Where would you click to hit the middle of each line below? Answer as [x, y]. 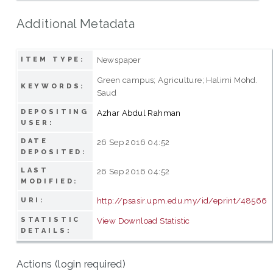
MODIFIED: [50, 181]
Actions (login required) [71, 264]
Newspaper [119, 59]
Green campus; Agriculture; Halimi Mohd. [177, 80]
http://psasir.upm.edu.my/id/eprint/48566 [182, 200]
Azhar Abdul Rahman [139, 112]
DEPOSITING [55, 112]
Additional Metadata [76, 23]
